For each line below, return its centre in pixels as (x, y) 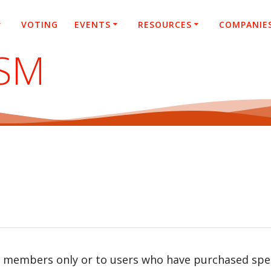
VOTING (39, 24)
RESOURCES (165, 24)
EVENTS (93, 24)
